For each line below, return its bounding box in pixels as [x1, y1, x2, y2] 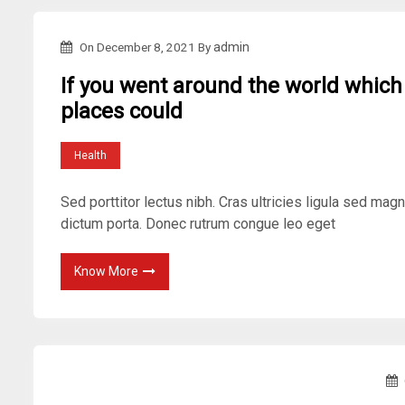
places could [61, 99, 184, 124]
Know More [74, 263, 139, 278]
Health [74, 148, 108, 162]
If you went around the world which [61, 73, 403, 99]
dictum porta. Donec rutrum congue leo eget [61, 214, 336, 232]
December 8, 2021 [96, 40, 195, 54]
